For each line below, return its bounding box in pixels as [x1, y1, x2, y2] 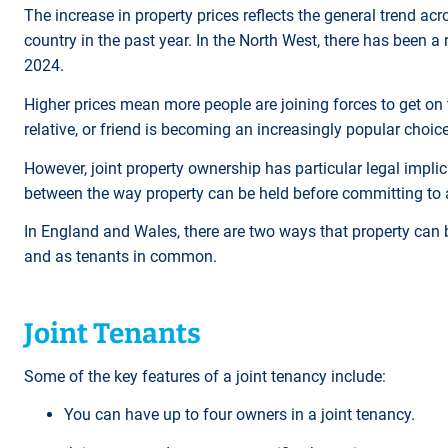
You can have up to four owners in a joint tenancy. [64, 405, 419, 425]
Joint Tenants [24, 317, 206, 351]
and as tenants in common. [24, 247, 225, 267]
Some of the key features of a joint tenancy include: [24, 366, 390, 386]
